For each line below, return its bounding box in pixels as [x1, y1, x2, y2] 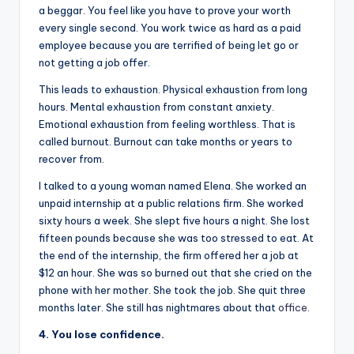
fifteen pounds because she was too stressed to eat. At [39, 231, 314, 244]
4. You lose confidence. [39, 327, 164, 341]
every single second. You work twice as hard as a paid [39, 21, 301, 34]
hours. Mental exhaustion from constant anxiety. [39, 100, 274, 113]
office [278, 300, 307, 314]
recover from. [39, 152, 104, 165]
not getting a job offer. [39, 55, 150, 69]
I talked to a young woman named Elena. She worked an [39, 179, 307, 192]
